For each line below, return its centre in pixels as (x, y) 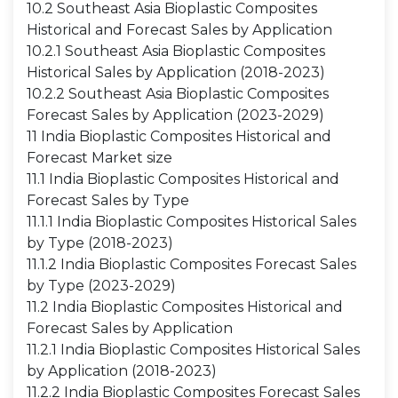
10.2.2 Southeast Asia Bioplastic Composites (178, 94)
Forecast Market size (99, 158)
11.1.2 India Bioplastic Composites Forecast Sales (191, 264)
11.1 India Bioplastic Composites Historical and (183, 179)
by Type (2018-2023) (100, 243)
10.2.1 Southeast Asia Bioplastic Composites (176, 51)
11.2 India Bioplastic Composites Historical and (185, 307)
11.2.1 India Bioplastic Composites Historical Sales (193, 350)
